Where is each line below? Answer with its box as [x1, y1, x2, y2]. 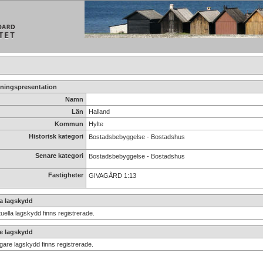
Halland [88, 108, 110, 115]
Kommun [54, 120, 83, 127]
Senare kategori [35, 152, 83, 159]
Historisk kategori [28, 133, 83, 140]
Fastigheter [48, 171, 83, 178]
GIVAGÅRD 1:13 [88, 172, 136, 179]
